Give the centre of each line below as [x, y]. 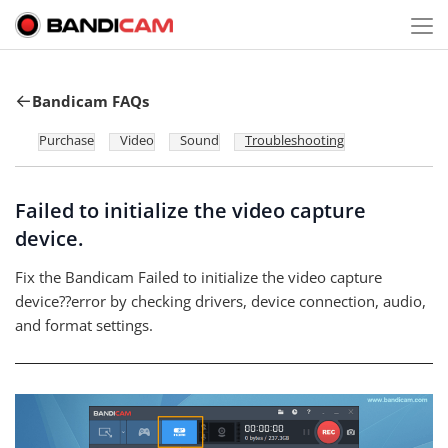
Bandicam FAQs [90, 101]
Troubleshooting [294, 140]
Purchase [66, 140]
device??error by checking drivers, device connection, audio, [220, 301]
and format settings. [84, 325]
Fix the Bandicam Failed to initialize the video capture [198, 277]
